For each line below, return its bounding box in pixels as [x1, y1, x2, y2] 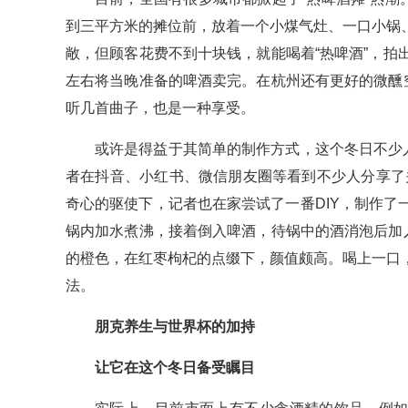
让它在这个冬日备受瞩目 [95, 360, 255, 376]
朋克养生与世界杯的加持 [95, 319, 255, 335]
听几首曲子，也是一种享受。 [66, 100, 255, 117]
